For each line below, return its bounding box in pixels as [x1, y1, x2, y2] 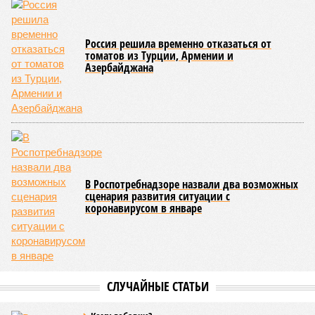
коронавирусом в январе [85, 200, 202, 216]
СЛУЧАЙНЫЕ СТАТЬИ [106, 278, 209, 295]
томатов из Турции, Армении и [85, 48, 233, 63]
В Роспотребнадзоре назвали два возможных [85, 176, 298, 192]
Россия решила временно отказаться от [85, 36, 271, 51]
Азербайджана [85, 60, 153, 75]
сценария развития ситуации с [85, 188, 230, 204]
